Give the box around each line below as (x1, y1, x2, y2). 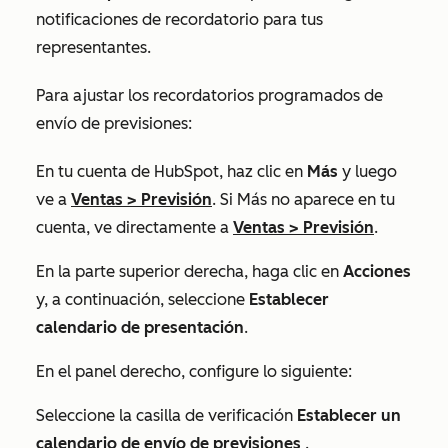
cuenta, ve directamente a (36, 218, 233, 237)
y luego (338, 162, 397, 181)
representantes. (36, 38, 151, 57)
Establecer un (297, 406, 401, 425)
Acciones (343, 262, 411, 281)
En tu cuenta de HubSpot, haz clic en (36, 162, 307, 181)
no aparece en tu (267, 190, 395, 209)
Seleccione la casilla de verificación (36, 406, 297, 425)
